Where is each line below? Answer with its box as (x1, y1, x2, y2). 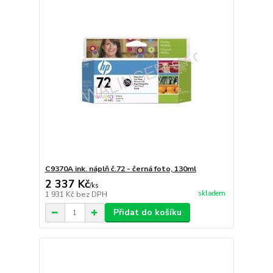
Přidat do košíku (113, 207, 182, 219)
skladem (197, 188, 225, 198)
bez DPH (76, 190, 107, 200)
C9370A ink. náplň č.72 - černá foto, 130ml (44, 164, 196, 174)
